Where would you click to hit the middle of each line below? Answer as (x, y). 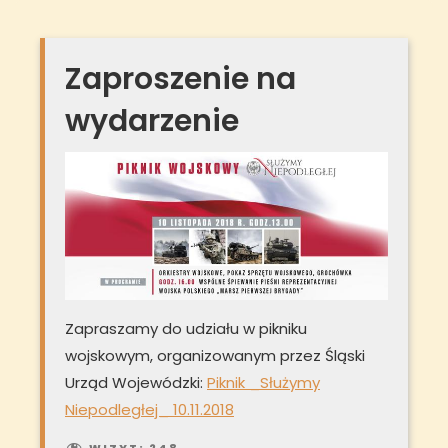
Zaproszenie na (180, 78)
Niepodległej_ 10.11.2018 (149, 410)
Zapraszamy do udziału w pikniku (186, 329)
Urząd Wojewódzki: (136, 383)
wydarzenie (152, 120)
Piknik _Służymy (263, 383)
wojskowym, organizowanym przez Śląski (215, 356)
